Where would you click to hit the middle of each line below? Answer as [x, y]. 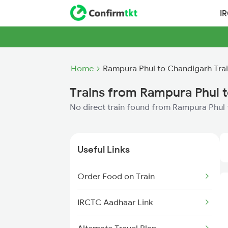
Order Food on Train [116, 176]
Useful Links [104, 149]
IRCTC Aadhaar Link [115, 202]
